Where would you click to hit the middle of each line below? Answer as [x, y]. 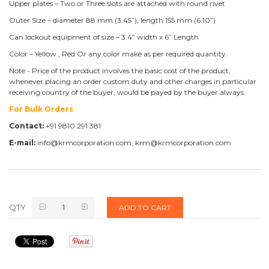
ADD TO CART [145, 207]
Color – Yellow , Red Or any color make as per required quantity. [118, 53]
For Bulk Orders [41, 109]
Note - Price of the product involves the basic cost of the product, [120, 70]
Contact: [26, 125]
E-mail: [22, 142]
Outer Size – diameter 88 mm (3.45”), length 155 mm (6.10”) [112, 20]
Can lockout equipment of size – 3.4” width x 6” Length [104, 37]
